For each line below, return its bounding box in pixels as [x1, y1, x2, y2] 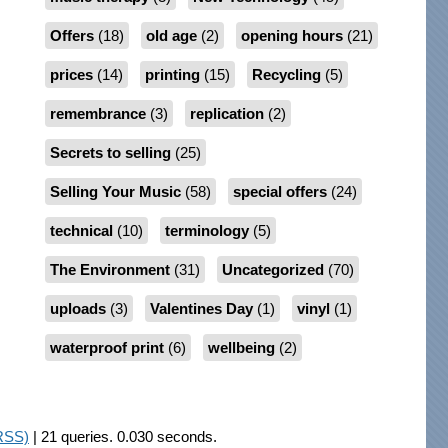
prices [49, 66, 93, 84]
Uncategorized [221, 261, 324, 279]
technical [49, 222, 113, 240]
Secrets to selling [49, 144, 171, 162]
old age [145, 27, 197, 45]
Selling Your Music [49, 183, 181, 201]
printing [144, 66, 200, 84]
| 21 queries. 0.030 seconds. [29, 428, 217, 446]
